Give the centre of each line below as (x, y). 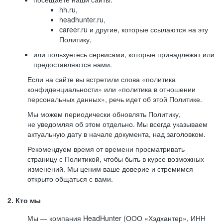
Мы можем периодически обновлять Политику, (104, 114)
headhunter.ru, (82, 19)
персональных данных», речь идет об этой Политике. (115, 99)
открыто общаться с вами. (70, 179)
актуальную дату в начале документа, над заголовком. (116, 134)
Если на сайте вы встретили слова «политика (102, 79)
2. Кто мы (24, 201)
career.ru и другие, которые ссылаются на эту (134, 29)
